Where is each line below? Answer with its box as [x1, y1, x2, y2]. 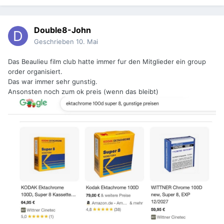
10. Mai [76, 37, 98, 46]
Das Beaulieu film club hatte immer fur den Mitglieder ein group [8, 57, 206, 66]
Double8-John [34, 25, 91, 35]
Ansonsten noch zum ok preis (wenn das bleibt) [8, 87, 158, 96]
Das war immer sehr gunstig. [8, 77, 97, 86]
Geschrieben [34, 37, 76, 46]
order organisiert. [8, 67, 62, 76]
